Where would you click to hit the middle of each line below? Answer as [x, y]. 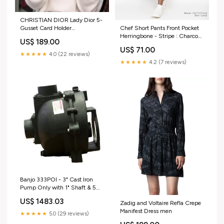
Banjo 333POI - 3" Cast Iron [56, 179]
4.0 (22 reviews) [69, 54]
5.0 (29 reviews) [68, 213]
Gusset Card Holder [46, 28]
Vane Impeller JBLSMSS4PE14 [61, 195]
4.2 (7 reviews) [167, 62]
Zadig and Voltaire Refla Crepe [160, 203]
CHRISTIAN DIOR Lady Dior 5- [61, 20]
